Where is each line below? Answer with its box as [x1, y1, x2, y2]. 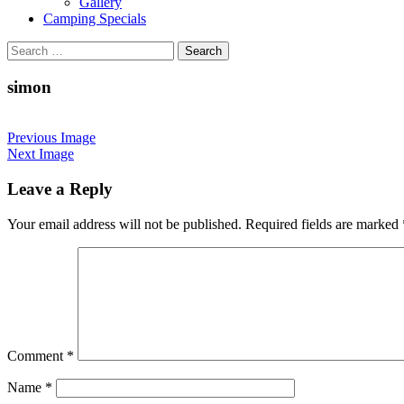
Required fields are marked [245, 216, 402, 232]
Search [6, 40, 45, 56]
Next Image [7, 146, 74, 162]
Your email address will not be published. [7, 216, 242, 232]
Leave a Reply [7, 179, 113, 199]
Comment [7, 347, 67, 363]
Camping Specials [43, 10, 146, 26]
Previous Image [7, 130, 96, 146]
